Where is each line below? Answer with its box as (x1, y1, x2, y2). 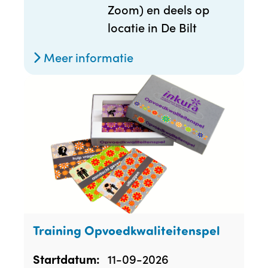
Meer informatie (41, 48, 133, 66)
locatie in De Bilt (108, 19, 197, 36)
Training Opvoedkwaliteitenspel (33, 221, 220, 239)
